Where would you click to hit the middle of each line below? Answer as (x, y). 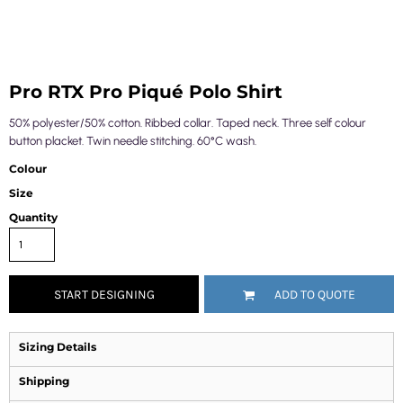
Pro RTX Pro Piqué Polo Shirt (146, 92)
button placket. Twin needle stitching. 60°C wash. (133, 141)
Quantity (33, 217)
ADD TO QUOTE (315, 295)
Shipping (44, 381)
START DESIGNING (104, 295)
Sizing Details (58, 347)
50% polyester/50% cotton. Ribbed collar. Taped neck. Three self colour (188, 123)
